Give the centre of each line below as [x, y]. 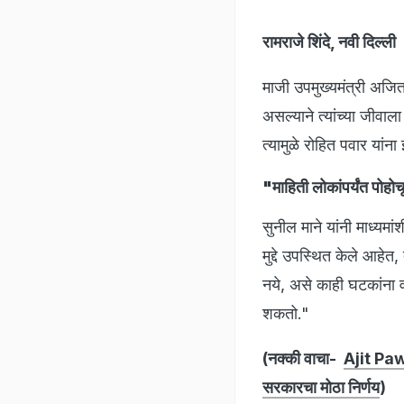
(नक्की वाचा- [303, 358]
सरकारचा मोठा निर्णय [321, 387]
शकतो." [286, 313]
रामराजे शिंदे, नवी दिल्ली [329, 41]
